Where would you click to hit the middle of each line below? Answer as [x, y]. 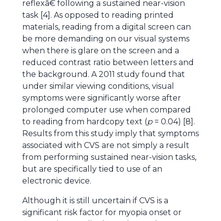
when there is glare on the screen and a [101, 51]
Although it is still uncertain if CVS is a [95, 201]
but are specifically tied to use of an [92, 169]
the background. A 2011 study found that [104, 74]
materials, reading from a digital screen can [107, 27]
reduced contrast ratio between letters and [108, 62]
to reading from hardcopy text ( [85, 122]
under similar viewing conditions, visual [98, 86]
